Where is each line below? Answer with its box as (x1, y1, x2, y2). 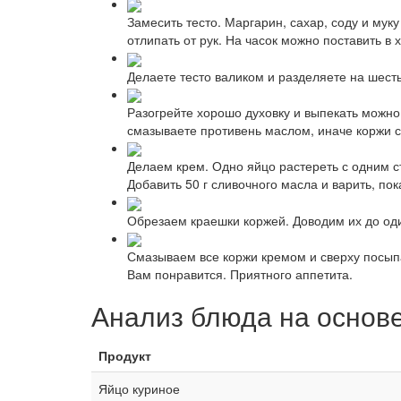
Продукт (98, 346, 151, 364)
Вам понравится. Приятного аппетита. (127, 264, 353, 283)
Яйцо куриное (98, 379, 180, 397)
